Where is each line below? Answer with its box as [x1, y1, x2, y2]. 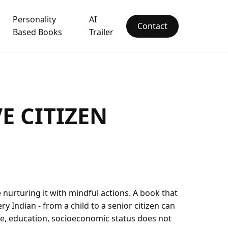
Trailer [89, 26, 113, 38]
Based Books [13, 26, 63, 38]
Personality [13, 14, 56, 25]
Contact [137, 20, 167, 32]
